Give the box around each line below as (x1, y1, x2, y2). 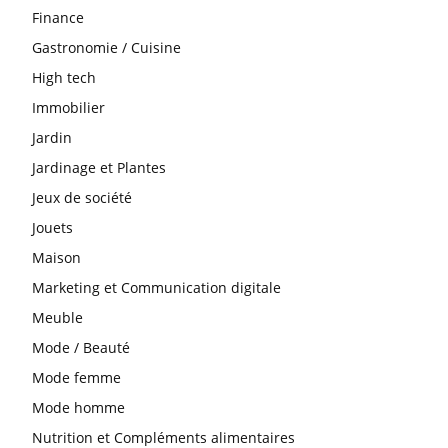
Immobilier (32, 98, 105, 118)
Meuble (32, 308, 83, 328)
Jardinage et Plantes (32, 158, 166, 178)
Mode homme (32, 398, 125, 418)
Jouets (32, 218, 73, 238)
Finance (32, 8, 84, 28)
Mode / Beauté (32, 338, 130, 358)
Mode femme (32, 368, 121, 388)
